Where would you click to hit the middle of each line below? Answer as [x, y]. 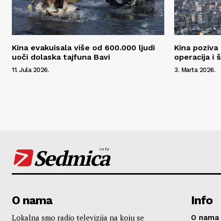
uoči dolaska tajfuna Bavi [61, 57]
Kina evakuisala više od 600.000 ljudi [83, 47]
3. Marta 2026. [195, 70]
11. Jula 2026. [30, 70]
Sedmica [71, 158]
